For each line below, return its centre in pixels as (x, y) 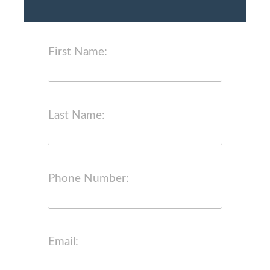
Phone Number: (89, 179)
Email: (63, 242)
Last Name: (77, 115)
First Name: (78, 52)
